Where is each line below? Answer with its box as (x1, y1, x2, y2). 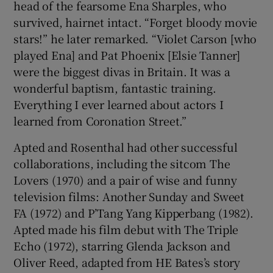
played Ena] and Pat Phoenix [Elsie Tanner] (13, 47, 241, 63)
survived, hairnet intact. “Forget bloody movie (13, 14, 258, 30)
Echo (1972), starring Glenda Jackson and (13, 238, 230, 254)
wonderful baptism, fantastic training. (13, 80, 216, 96)
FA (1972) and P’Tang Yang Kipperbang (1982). (13, 205, 253, 221)
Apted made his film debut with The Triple (13, 221, 239, 238)
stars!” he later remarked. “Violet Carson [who (13, 30, 257, 47)
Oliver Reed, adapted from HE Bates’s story (13, 254, 241, 271)
